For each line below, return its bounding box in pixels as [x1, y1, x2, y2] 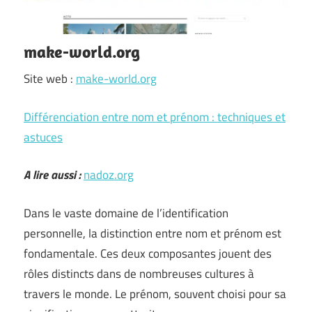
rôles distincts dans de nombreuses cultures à [24, 264, 254, 283]
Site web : [24, 70, 76, 88]
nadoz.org [84, 166, 134, 184]
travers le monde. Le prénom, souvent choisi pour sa [24, 284, 286, 303]
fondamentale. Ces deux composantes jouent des [24, 244, 272, 263]
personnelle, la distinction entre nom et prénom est [24, 224, 281, 242]
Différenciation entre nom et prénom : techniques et [24, 107, 286, 126]
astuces [24, 127, 63, 146]
